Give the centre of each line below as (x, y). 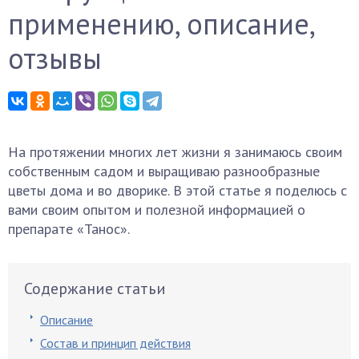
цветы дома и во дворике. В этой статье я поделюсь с (177, 190)
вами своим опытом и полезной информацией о (157, 210)
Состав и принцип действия (115, 343)
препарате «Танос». (69, 229)
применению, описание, (161, 24)
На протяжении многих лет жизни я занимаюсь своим (175, 152)
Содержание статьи (95, 288)
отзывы (55, 58)
